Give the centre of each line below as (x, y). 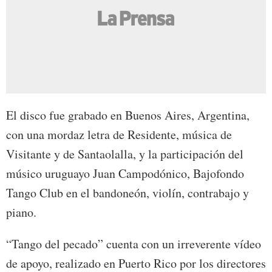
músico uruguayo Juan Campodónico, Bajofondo (125, 174)
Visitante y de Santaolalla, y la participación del (125, 154)
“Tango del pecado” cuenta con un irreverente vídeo (134, 244)
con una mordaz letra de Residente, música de (119, 135)
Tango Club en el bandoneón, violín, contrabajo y (127, 193)
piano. (21, 212)
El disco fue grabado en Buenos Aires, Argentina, (128, 115)
